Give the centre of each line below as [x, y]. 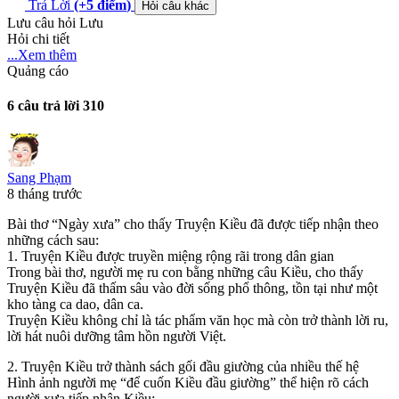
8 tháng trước [45, 193]
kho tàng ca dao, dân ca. [75, 304]
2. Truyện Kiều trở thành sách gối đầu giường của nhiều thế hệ [183, 366]
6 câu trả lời [43, 106]
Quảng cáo [38, 71]
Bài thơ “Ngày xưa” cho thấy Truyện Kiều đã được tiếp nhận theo [193, 224]
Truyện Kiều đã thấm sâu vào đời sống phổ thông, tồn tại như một [192, 288]
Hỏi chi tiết [38, 39]
